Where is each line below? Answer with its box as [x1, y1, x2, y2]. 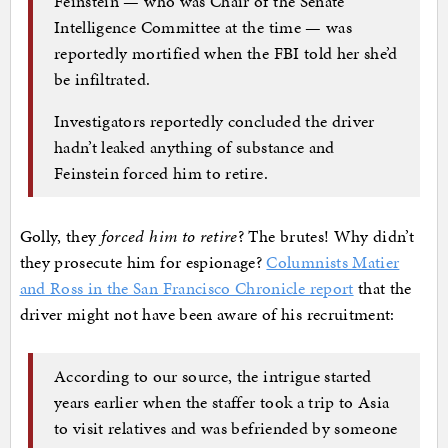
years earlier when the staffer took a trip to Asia [54, 390, 390, 415]
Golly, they [19, 223, 101, 248]
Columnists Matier [266, 249, 400, 274]
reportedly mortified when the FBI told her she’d [54, 41, 398, 66]
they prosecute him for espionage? [19, 249, 267, 274]
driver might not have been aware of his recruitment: [19, 301, 395, 326]
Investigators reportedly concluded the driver [54, 109, 375, 134]
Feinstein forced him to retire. [54, 161, 268, 186]
